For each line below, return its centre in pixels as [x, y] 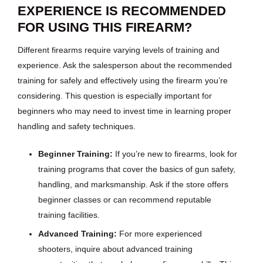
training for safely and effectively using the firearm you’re [123, 80]
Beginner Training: [75, 154]
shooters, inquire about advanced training [115, 249]
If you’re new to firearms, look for [175, 154]
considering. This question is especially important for [115, 95]
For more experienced [159, 233]
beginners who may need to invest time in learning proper [124, 111]
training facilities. [69, 215]
